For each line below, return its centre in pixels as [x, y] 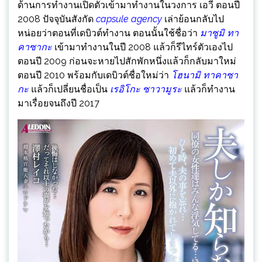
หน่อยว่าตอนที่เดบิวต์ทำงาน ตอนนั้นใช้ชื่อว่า [109, 33]
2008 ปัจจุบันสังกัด [57, 19]
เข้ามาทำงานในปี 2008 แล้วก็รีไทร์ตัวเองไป [142, 47]
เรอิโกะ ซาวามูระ [146, 89]
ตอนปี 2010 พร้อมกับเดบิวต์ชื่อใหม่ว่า [94, 75]
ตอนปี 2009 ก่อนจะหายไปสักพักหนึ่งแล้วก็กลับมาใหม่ [127, 61]
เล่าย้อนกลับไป [193, 19]
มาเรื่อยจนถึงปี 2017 [58, 103]
